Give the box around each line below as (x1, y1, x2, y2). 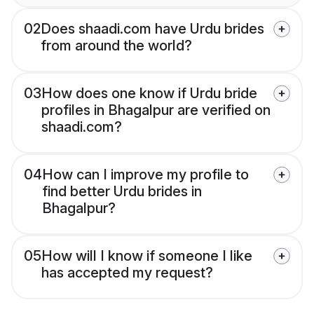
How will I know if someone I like (41, 247, 252, 265)
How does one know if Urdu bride (41, 85, 257, 102)
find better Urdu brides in (42, 183, 202, 200)
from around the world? (41, 37, 192, 55)
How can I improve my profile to (42, 166, 249, 184)
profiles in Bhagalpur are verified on (41, 102, 271, 119)
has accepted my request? (41, 264, 213, 282)
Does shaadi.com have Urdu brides (41, 20, 264, 38)
